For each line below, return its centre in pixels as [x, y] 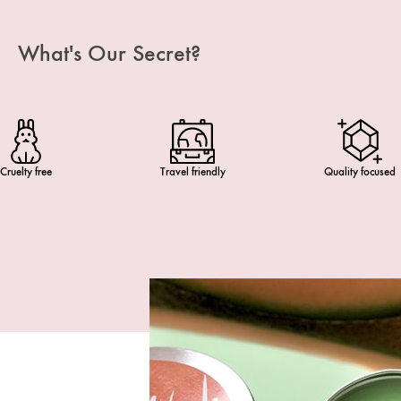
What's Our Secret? [109, 53]
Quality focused [359, 171]
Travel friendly [192, 171]
